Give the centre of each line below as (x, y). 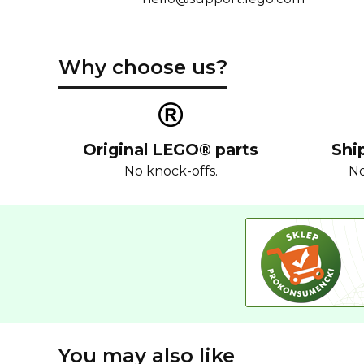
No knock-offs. (171, 171)
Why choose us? (143, 67)
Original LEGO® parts (171, 149)
